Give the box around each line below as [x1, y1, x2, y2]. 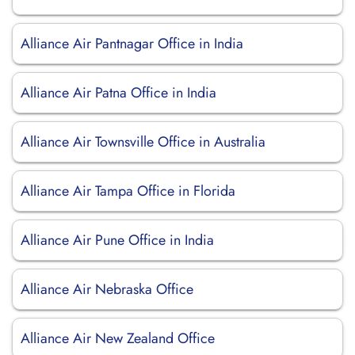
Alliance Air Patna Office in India [21, 82, 216, 103]
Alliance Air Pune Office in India [21, 230, 214, 250]
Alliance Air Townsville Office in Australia [21, 132, 265, 152]
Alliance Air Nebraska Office [21, 279, 193, 300]
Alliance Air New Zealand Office [21, 328, 215, 349]
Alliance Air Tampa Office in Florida [21, 181, 235, 201]
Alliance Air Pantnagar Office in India [21, 33, 243, 54]
